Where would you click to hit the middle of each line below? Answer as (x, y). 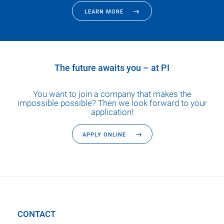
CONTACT (36, 214)
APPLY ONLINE (104, 134)
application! (112, 112)
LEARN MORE (104, 11)
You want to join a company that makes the (112, 94)
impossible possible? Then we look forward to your (112, 103)
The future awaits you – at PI (112, 68)
